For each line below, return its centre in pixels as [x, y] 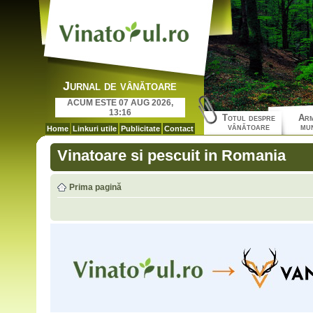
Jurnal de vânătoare [120, 86]
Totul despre [249, 118]
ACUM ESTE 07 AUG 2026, [120, 103]
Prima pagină [95, 187]
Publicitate [140, 129]
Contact [179, 129]
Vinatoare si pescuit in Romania [171, 155]
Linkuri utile [94, 129]
